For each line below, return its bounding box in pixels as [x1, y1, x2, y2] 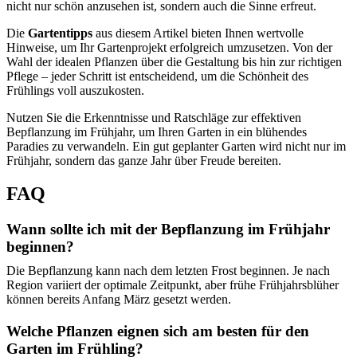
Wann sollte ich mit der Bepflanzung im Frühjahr [6, 221, 330, 238]
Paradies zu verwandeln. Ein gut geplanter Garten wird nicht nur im [6, 139, 346, 153]
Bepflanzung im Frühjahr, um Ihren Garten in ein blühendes [6, 124, 307, 139]
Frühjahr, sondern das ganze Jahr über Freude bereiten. [6, 153, 281, 167]
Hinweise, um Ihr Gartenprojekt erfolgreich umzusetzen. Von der [6, 40, 332, 54]
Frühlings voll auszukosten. [6, 83, 144, 97]
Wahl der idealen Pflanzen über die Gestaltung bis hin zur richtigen [6, 54, 342, 69]
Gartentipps [28, 25, 92, 40]
